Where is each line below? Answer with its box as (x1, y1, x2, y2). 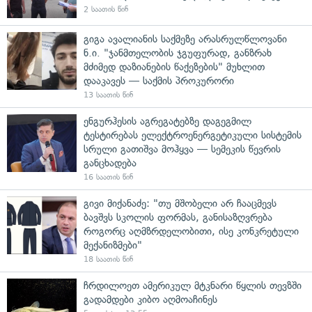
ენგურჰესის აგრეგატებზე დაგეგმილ (84, 114, 251, 127)
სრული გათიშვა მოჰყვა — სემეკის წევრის (84, 142, 281, 155)
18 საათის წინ (84, 254, 133, 264)
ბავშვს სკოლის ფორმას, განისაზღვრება (84, 210, 272, 224)
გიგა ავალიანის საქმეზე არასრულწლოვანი (84, 32, 287, 45)
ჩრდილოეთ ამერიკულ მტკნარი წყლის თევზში (84, 279, 302, 292)
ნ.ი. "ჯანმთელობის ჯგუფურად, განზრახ (84, 46, 272, 59)
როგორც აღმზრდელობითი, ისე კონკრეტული (84, 224, 299, 237)
